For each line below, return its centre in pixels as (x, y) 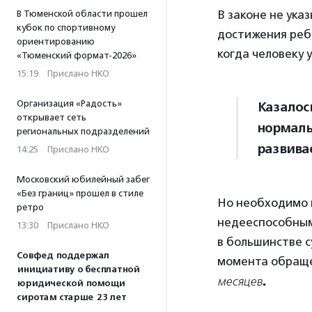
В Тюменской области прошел (82, 14)
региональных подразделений (83, 131)
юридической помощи (71, 283)
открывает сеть (52, 117)
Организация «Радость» (69, 103)
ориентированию (56, 41)
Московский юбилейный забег (83, 179)
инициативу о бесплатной (78, 270)
